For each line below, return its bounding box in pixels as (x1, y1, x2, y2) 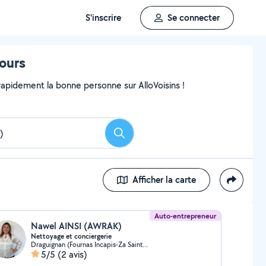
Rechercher (118, 130, 163, 143)
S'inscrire (85, 11, 121, 24)
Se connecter (167, 11, 220, 24)
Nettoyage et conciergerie (30, 232, 112, 241)
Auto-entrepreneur (154, 211, 217, 221)
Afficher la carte (132, 173, 196, 186)
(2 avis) (57, 248, 87, 261)
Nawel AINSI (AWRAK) (30, 220, 122, 232)
